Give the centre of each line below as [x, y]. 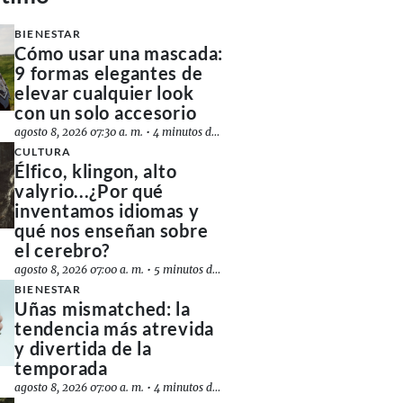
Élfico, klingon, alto [96, 171]
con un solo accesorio [106, 112]
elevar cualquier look [104, 93]
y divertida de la [83, 348]
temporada [61, 368]
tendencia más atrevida [115, 328]
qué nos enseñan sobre [112, 230]
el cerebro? [63, 250]
